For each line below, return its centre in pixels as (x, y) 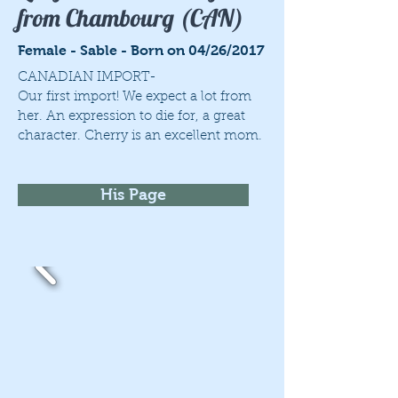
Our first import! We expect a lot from (135, 97)
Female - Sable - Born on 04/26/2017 (141, 50)
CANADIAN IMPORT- (87, 78)
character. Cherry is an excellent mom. (140, 136)
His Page (133, 195)
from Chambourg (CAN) (131, 18)
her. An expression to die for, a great (131, 117)
